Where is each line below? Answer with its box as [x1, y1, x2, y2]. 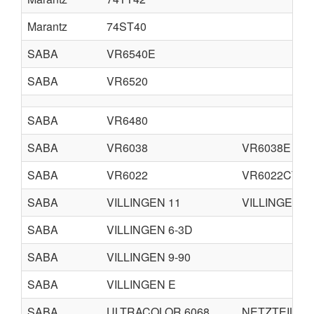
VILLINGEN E [107, 276, 176, 292]
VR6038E [242, 139, 291, 156]
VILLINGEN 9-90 [107, 249, 191, 265]
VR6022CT [242, 167, 299, 183]
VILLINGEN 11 [107, 194, 181, 210]
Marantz [27, 18, 67, 34]
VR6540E [107, 46, 156, 62]
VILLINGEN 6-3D [107, 221, 193, 238]
